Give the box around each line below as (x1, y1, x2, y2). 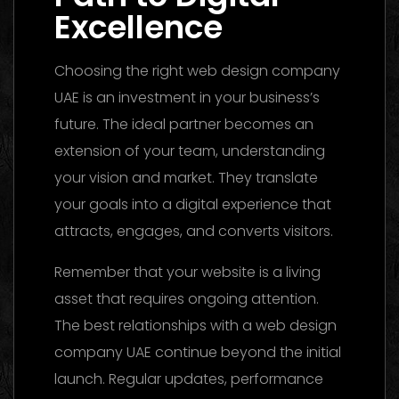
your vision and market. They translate (54, 167, 318, 188)
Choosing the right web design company (54, 60, 340, 81)
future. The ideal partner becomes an (54, 113, 313, 134)
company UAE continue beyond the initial (54, 341, 341, 362)
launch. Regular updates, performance (54, 368, 323, 389)
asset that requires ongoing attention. (54, 288, 319, 309)
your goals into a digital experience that (54, 193, 331, 215)
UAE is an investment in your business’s (54, 86, 320, 108)
